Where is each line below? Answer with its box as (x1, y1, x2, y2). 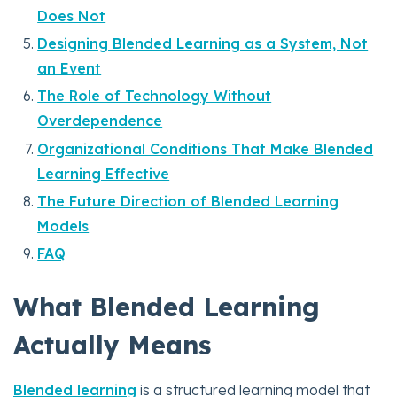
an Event (37, 59, 102, 78)
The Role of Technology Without (37, 87, 272, 105)
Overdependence (37, 112, 163, 130)
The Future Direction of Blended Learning (37, 191, 339, 210)
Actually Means (13, 329, 211, 361)
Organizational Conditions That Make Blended (37, 139, 374, 158)
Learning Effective (37, 164, 170, 183)
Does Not (37, 7, 106, 26)
